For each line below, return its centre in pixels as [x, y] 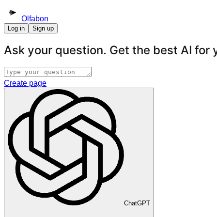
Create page [25, 83]
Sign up [43, 28]
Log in [16, 28]
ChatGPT [137, 203]
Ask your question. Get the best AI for [108, 50]
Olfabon [35, 19]
